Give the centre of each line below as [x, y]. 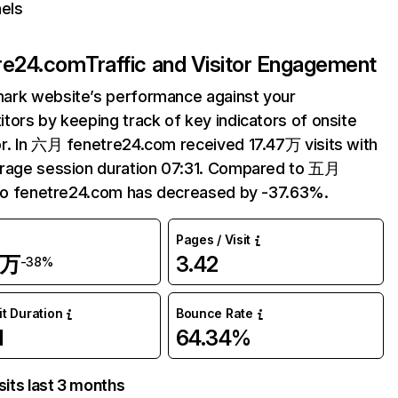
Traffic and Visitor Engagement [231, 64]
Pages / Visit [213, 239]
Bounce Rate [214, 313]
